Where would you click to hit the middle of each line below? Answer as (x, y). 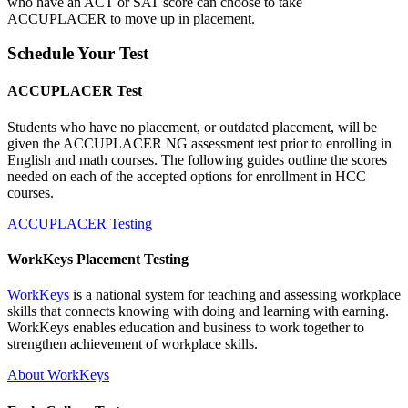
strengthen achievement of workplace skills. (133, 344)
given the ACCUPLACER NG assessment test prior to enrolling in (199, 143)
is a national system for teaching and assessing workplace (235, 295)
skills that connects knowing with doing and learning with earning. (198, 311)
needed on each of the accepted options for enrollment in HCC (187, 176)
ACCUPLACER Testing (80, 223)
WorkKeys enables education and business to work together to (186, 328)
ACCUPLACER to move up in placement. (131, 18)
